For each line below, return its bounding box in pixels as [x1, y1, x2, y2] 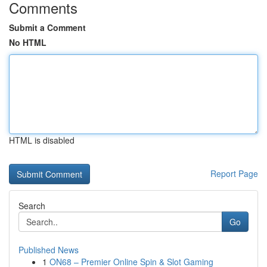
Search [18, 200, 45, 212]
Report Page [210, 167, 258, 179]
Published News [18, 244, 79, 256]
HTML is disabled [9, 134, 74, 146]
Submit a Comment [9, 21, 86, 33]
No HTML [9, 36, 46, 48]
